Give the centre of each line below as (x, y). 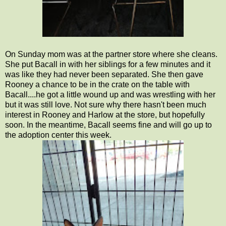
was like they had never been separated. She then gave (104, 74)
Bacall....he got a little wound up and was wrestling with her (110, 94)
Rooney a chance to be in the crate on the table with (97, 84)
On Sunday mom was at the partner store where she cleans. (111, 54)
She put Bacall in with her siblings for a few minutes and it (108, 64)
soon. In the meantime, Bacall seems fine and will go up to (108, 125)
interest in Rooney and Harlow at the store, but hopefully (105, 115)
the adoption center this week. (58, 135)
